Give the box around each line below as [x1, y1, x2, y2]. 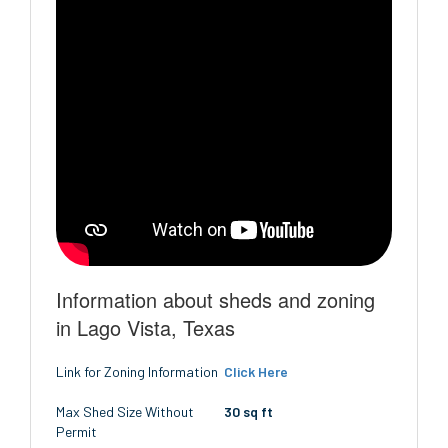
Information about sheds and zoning [56, 285, 375, 314]
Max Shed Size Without [56, 403, 194, 420]
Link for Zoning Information [56, 363, 218, 380]
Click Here [224, 363, 288, 380]
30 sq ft [224, 403, 273, 420]
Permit [56, 423, 97, 440]
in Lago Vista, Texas [56, 313, 235, 342]
